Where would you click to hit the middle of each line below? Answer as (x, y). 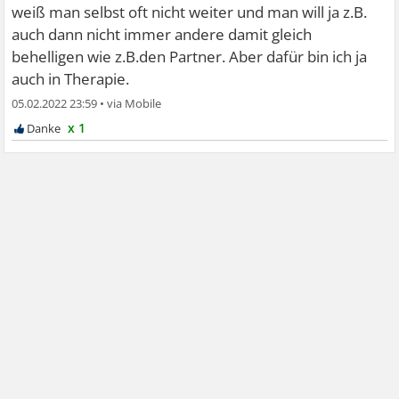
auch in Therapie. (71, 78)
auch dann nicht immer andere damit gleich (162, 34)
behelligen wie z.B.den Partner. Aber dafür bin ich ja (190, 56)
